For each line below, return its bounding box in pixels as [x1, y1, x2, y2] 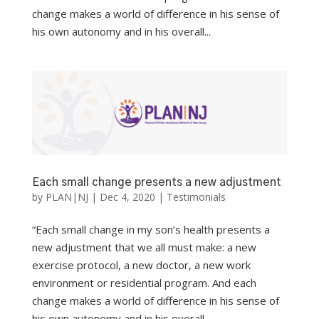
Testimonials [166, 190, 226, 204]
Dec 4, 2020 [99, 190, 155, 204]
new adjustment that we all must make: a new [31, 240, 256, 255]
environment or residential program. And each [31, 276, 256, 291]
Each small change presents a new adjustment [31, 177, 281, 189]
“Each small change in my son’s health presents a [31, 222, 270, 237]
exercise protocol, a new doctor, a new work [31, 258, 251, 273]
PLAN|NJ [45, 190, 88, 204]
